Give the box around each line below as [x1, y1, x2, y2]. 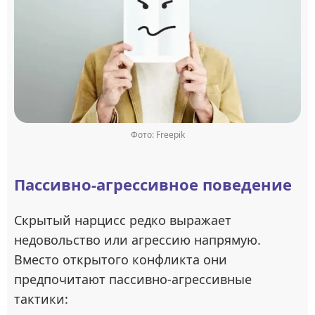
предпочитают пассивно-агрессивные [14, 271, 252, 288]
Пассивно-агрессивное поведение [14, 174, 292, 195]
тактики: [14, 290, 68, 308]
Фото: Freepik [130, 129, 185, 141]
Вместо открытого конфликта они [14, 251, 227, 269]
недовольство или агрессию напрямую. [14, 231, 261, 249]
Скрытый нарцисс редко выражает [14, 212, 231, 229]
